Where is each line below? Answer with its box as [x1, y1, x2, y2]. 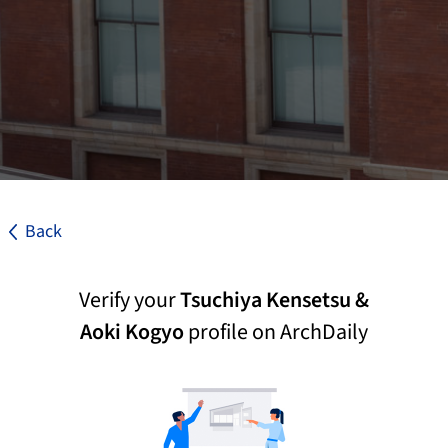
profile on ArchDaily [184, 316, 368, 348]
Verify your [79, 284, 180, 316]
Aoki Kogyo [80, 316, 184, 348]
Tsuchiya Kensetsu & [180, 284, 369, 316]
